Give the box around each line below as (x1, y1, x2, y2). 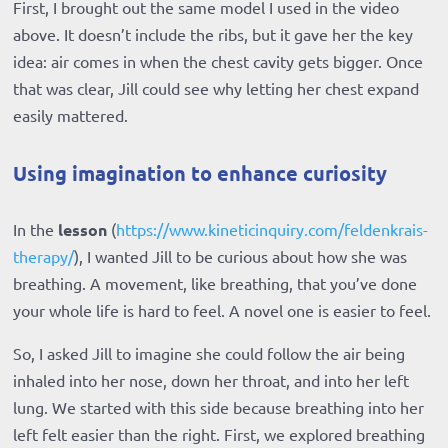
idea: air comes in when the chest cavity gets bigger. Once (13, 51, 424, 72)
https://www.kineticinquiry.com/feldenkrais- (116, 219, 429, 240)
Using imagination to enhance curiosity (13, 160, 388, 187)
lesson (58, 219, 108, 241)
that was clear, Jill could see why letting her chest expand (13, 78, 420, 99)
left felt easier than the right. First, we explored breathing (13, 424, 426, 445)
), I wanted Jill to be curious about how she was (74, 246, 408, 267)
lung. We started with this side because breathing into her (13, 397, 425, 418)
